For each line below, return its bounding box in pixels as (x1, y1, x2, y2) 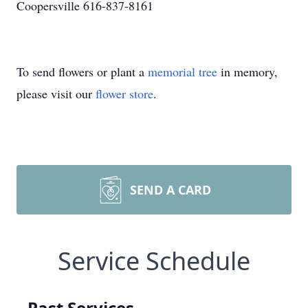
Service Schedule (58, 244, 250, 278)
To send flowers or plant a (16, 63, 148, 80)
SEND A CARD (130, 181, 211, 198)
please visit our (16, 85, 96, 102)
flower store (96, 85, 153, 102)
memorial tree (148, 63, 217, 80)
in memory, (217, 63, 278, 80)
